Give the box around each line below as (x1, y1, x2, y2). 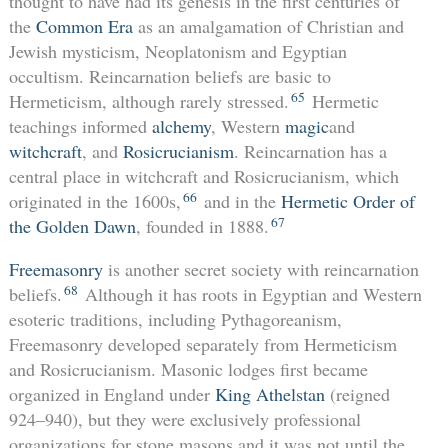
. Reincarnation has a (233, 139, 387, 164)
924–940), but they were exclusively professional (8, 407, 361, 432)
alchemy (151, 114, 211, 139)
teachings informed (8, 114, 152, 139)
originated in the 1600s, (8, 189, 181, 214)
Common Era (35, 14, 133, 39)
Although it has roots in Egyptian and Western (79, 282, 422, 307)
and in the (198, 189, 281, 214)
